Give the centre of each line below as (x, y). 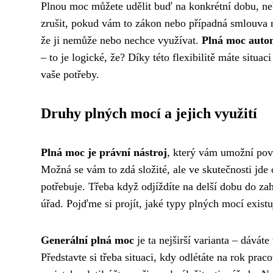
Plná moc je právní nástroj (104, 152)
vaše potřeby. (70, 74)
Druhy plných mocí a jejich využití (149, 113)
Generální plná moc (87, 240)
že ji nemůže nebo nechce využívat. (121, 40)
